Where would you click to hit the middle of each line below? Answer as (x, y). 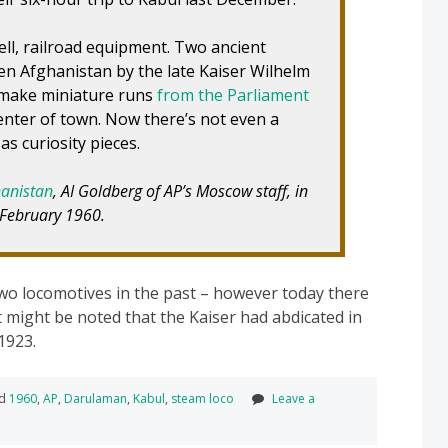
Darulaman (95, 398)
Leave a (293, 398)
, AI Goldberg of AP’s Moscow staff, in (180, 190)
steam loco (202, 398)
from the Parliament (233, 94)
